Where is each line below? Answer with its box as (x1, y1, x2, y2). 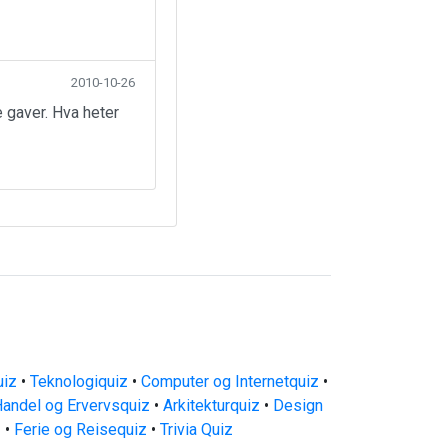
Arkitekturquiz (163, 396, 260, 415)
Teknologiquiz (29, 372, 128, 391)
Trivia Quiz (159, 420, 233, 439)
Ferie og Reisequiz (13, 420, 147, 439)
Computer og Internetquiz (140, 372, 319, 391)
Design (273, 396, 323, 415)
